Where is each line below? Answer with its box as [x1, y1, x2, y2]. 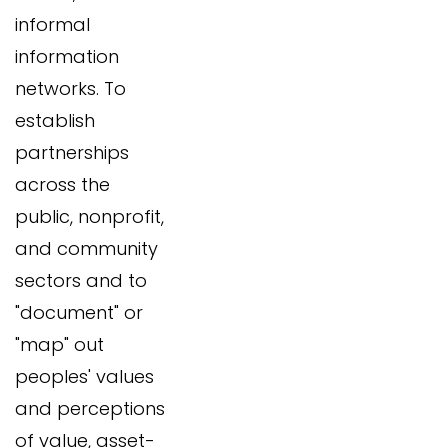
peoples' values [15, 364, 154, 390]
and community [15, 236, 158, 262]
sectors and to [15, 268, 147, 294]
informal [15, 12, 90, 38]
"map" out [15, 332, 104, 358]
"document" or [15, 300, 143, 326]
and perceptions [15, 396, 165, 422]
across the [15, 172, 110, 198]
